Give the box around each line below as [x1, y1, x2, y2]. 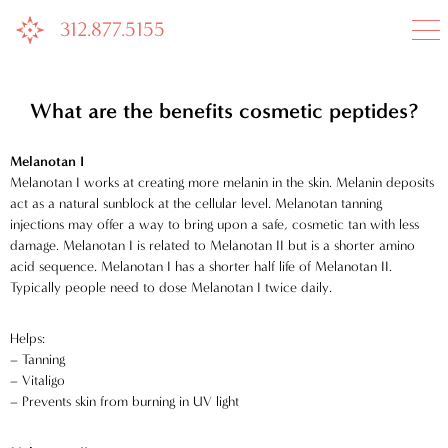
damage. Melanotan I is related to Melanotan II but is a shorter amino [10, 237, 415, 254]
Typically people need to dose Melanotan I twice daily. [10, 279, 332, 296]
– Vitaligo [10, 372, 65, 389]
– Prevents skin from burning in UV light [10, 393, 239, 410]
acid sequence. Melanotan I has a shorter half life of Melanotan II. [10, 258, 392, 275]
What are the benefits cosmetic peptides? [30, 98, 418, 123]
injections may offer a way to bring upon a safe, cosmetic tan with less [10, 216, 419, 233]
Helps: [10, 330, 45, 347]
